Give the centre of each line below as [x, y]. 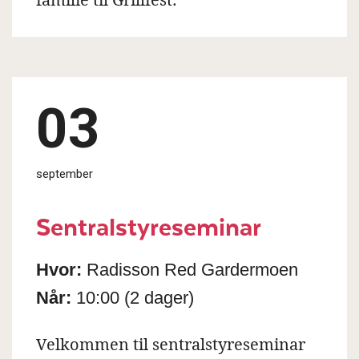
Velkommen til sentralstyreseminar [171, 344]
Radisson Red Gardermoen [190, 269]
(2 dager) [159, 297]
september [65, 173]
